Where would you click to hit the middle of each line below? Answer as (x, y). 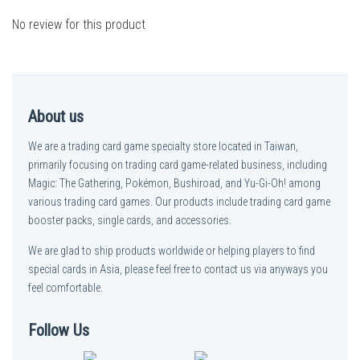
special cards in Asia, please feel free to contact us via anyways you (178, 269)
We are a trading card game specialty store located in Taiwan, (163, 146)
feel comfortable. (65, 288)
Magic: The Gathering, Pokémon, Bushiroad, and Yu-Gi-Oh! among (174, 183)
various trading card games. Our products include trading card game (179, 202)
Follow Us (59, 330)
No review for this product (79, 25)
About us (56, 117)
